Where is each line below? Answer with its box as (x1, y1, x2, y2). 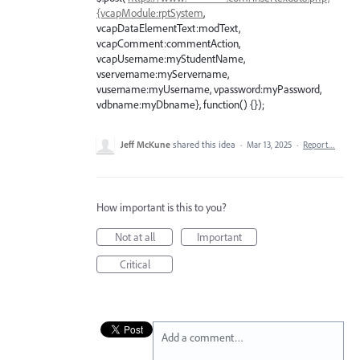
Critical (119, 256, 150, 272)
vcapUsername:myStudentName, (96, 51, 245, 66)
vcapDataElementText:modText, (96, 20, 240, 35)
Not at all (114, 229, 155, 244)
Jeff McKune (121, 137, 170, 150)
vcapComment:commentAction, (96, 35, 240, 51)
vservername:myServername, (96, 66, 229, 81)
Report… (303, 138, 335, 150)
